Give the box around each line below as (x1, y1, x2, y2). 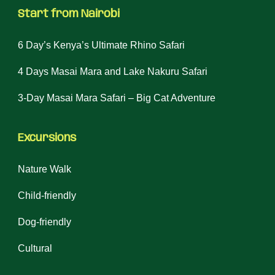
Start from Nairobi (18, 9, 120, 20)
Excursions (18, 133, 76, 144)
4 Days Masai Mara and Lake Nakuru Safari (18, 66, 207, 77)
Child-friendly (18, 190, 76, 201)
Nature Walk (18, 164, 71, 174)
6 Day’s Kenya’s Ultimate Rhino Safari (18, 40, 185, 50)
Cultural (18, 243, 52, 254)
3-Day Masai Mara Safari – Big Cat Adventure (18, 93, 215, 103)
